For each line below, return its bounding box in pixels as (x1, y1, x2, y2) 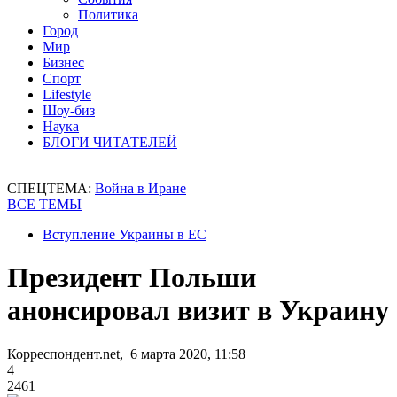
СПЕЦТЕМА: (7, 181, 95, 196)
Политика (78, 7, 138, 22)
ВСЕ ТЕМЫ (7, 197, 82, 212)
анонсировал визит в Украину (7, 294, 389, 327)
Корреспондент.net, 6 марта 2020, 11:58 (7, 346, 245, 362)
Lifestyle (43, 87, 91, 102)
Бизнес (43, 55, 84, 70)
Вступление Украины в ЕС (43, 227, 206, 242)
